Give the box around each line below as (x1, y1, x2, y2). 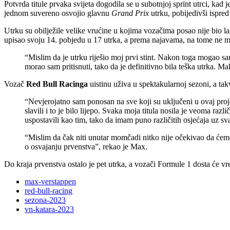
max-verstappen (25, 177, 76, 186)
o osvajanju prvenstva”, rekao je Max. (25, 142, 147, 151)
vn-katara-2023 (25, 205, 74, 214)
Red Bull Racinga (26, 80, 88, 89)
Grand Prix (111, 9, 149, 18)
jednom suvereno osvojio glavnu (4, 9, 111, 18)
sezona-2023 (25, 196, 66, 205)
